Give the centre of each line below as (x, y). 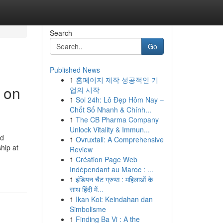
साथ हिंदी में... (86, 189)
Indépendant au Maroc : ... (111, 169)
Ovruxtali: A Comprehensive (119, 139)
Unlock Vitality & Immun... (110, 129)
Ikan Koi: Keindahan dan (114, 199)
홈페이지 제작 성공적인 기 (117, 80)
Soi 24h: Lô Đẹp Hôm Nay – (119, 100)
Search (61, 33)
